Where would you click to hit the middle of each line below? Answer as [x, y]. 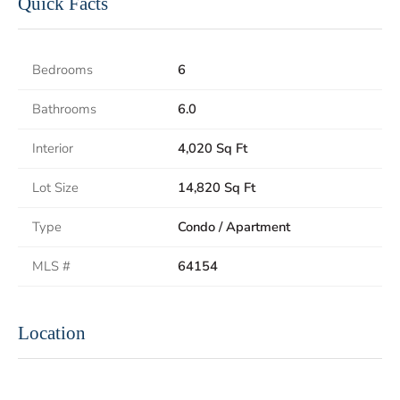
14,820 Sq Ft [217, 187]
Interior [53, 148]
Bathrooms [64, 109]
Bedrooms [62, 70]
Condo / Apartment [234, 227]
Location [52, 333]
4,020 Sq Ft [212, 148]
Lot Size [55, 187]
